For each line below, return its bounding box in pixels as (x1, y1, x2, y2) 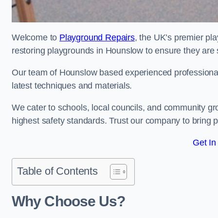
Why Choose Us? (12, 193, 126, 209)
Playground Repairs (59, 33, 135, 42)
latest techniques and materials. (12, 81, 135, 91)
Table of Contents (17, 165, 98, 177)
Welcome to (12, 33, 60, 42)
